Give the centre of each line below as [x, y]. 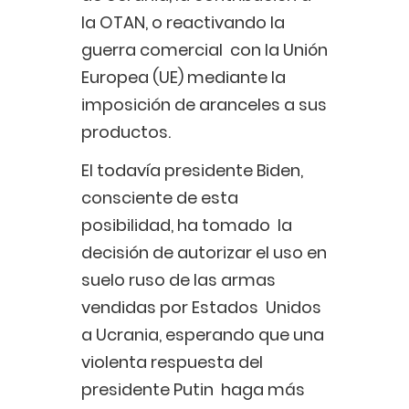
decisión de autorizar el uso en [204, 253]
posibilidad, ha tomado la [187, 225]
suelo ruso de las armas [178, 280]
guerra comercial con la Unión [204, 50]
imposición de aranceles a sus [204, 105]
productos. [128, 132]
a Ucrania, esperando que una [203, 335]
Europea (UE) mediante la [184, 78]
